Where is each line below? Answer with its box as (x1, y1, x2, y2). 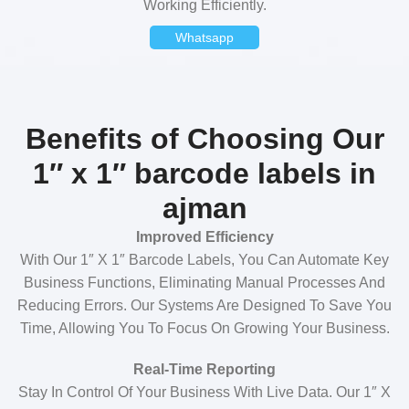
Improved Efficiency (135, 229, 274, 245)
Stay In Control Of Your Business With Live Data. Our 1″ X (18, 384, 391, 400)
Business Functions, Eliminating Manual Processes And (24, 275, 385, 290)
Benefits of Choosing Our (25, 122, 384, 155)
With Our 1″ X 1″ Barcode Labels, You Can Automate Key (20, 252, 389, 267)
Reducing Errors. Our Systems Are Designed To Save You (17, 298, 392, 313)
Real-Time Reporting (133, 362, 276, 377)
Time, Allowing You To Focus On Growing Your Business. (19, 320, 390, 336)
